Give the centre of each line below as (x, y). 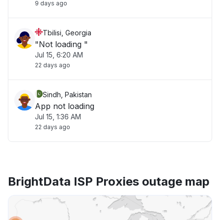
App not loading (65, 106)
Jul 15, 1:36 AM (58, 117)
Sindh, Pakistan (67, 95)
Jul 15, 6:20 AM (59, 55)
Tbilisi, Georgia (67, 33)
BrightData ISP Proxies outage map (109, 181)
